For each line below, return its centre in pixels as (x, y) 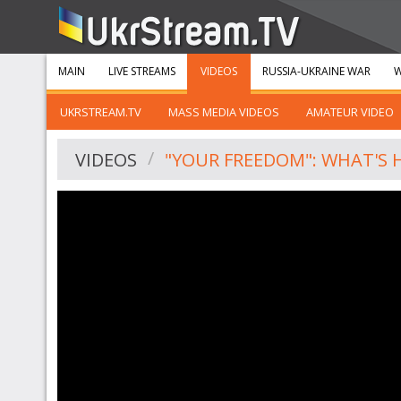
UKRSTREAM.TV (101, 112)
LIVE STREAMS (142, 71)
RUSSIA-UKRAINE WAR (316, 71)
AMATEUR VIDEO (350, 112)
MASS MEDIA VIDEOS (224, 112)
